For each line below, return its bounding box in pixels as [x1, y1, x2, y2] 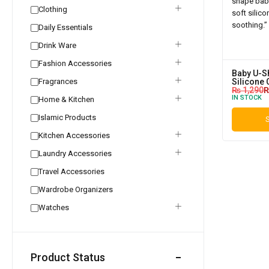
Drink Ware [38, 41, 76, 50]
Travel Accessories [38, 167, 104, 176]
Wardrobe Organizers [38, 185, 113, 194]
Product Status [31, 251, 105, 264]
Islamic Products [38, 113, 96, 122]
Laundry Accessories [38, 149, 112, 158]
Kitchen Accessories [38, 131, 110, 140]
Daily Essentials [38, 23, 92, 32]
